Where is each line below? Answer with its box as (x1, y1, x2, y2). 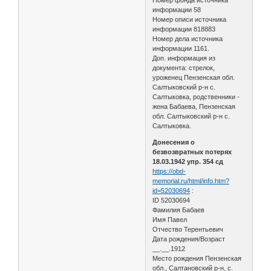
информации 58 (152, 5, 201, 13)
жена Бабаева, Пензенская (152, 102, 236, 110)
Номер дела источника (152, 34, 223, 42)
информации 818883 (152, 25, 216, 33)
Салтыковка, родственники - (152, 93, 240, 100)
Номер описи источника (152, 15, 227, 23)
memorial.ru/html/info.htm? (152, 177, 230, 184)
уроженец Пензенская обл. (152, 73, 235, 81)
